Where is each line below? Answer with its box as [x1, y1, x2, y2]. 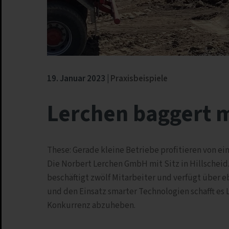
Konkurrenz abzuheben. [47, 199, 135, 212]
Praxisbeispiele [110, 72, 168, 85]
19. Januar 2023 [47, 72, 107, 85]
